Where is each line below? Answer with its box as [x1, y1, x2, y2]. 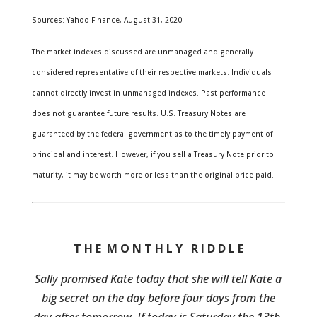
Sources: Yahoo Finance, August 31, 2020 [31, 15, 182, 25]
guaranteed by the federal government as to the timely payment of [31, 129, 272, 139]
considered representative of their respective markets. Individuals [31, 67, 272, 77]
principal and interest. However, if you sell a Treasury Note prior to [31, 149, 274, 159]
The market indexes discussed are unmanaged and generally [31, 47, 253, 57]
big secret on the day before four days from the [41, 290, 275, 306]
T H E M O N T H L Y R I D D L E [73, 241, 243, 256]
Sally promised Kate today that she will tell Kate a [35, 271, 282, 287]
